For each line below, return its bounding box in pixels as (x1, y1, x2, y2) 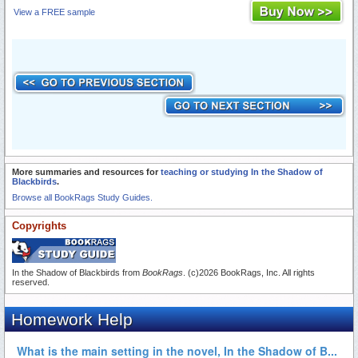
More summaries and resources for (12, 167, 161, 177)
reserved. (12, 277, 50, 288)
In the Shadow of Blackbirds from (12, 268, 142, 278)
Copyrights (12, 220, 66, 233)
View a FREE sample (14, 7, 95, 18)
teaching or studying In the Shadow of (161, 167, 323, 177)
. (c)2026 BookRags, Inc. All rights (183, 268, 315, 278)
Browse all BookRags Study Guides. (12, 193, 153, 203)
